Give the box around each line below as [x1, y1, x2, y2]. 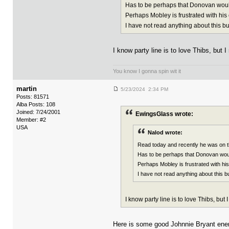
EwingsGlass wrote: [135, 110, 193, 118]
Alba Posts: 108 [16, 101, 55, 108]
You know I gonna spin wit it [113, 68, 181, 75]
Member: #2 [16, 117, 46, 123]
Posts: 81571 [16, 94, 49, 100]
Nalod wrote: [148, 129, 182, 136]
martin [16, 85, 37, 93]
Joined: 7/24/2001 [16, 109, 60, 116]
